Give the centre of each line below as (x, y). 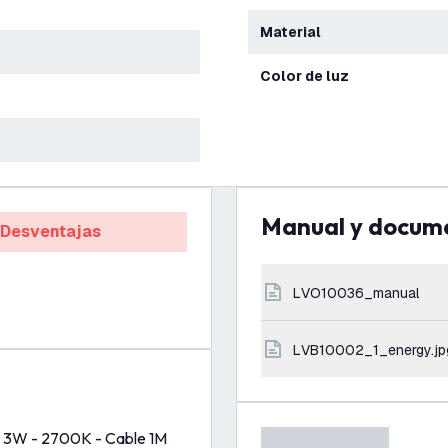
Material (297, 32)
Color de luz (310, 76)
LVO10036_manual (360, 293)
